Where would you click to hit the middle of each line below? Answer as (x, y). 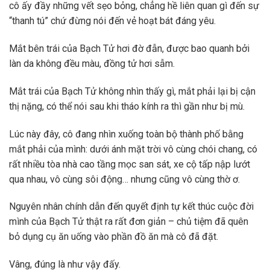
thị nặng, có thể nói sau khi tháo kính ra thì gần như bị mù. (127, 106)
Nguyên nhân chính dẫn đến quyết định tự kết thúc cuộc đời (131, 207)
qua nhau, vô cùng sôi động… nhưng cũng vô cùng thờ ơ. (124, 179)
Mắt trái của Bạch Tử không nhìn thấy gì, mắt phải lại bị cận (132, 91)
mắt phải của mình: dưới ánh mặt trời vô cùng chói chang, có (133, 149)
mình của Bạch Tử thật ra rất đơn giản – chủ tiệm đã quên (129, 222)
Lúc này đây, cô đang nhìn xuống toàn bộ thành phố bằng (126, 134)
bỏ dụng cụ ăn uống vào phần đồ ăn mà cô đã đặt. (114, 237)
